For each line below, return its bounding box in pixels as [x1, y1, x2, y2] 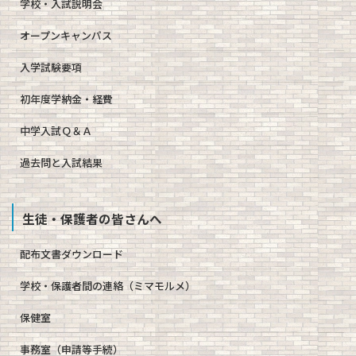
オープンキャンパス [20, 27, 112, 43]
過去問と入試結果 [20, 154, 103, 170]
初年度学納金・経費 [20, 91, 113, 106]
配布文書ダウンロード [20, 246, 123, 262]
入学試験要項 [20, 59, 82, 75]
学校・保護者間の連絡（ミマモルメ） [20, 278, 195, 294]
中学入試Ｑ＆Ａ [20, 122, 92, 138]
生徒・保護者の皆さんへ [21, 209, 162, 227]
